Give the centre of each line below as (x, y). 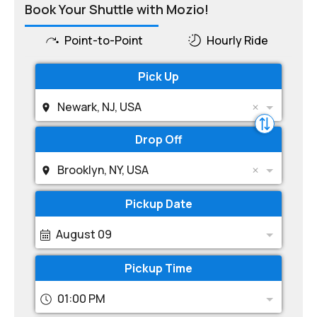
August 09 (84, 234)
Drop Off (158, 139)
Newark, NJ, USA (99, 107)
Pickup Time (158, 268)
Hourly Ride (238, 40)
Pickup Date (158, 204)
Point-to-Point (103, 40)
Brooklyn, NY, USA (103, 170)
